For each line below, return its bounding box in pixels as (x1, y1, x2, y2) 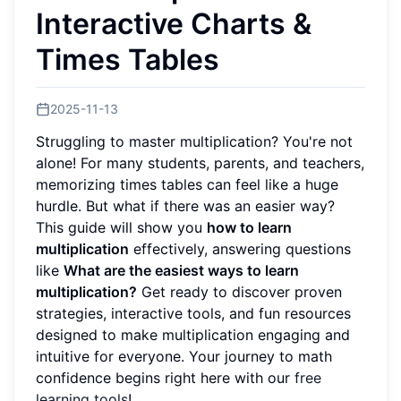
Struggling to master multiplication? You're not (36, 132, 353, 150)
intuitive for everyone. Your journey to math (36, 346, 332, 365)
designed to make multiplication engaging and (36, 325, 350, 344)
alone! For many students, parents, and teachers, (36, 153, 364, 172)
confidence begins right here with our (36, 368, 294, 387)
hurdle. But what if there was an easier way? (36, 196, 335, 215)
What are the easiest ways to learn (64, 260, 299, 279)
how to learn (207, 218, 292, 236)
